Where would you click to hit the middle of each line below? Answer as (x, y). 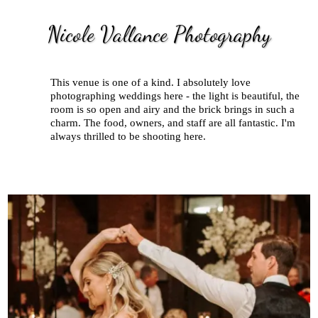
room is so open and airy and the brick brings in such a (172, 110)
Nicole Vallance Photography (159, 34)
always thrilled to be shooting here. (128, 137)
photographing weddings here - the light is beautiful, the (175, 96)
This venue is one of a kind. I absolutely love (150, 83)
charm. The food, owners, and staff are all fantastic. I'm (173, 123)
